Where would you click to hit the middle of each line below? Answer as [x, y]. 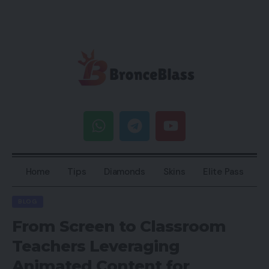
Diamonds [125, 171]
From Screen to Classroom [119, 226]
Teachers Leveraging [96, 246]
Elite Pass [223, 171]
